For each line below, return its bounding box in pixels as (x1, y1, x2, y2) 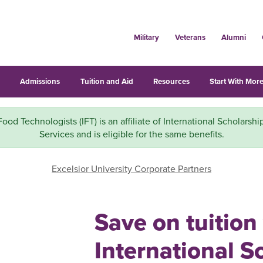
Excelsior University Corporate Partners (52, 162, 211, 175)
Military (133, 32, 159, 43)
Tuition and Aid (80, 76, 133, 87)
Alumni (221, 32, 246, 43)
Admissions (20, 76, 60, 87)
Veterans (174, 32, 205, 43)
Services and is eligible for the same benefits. (39, 127, 224, 140)
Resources (153, 76, 190, 87)
